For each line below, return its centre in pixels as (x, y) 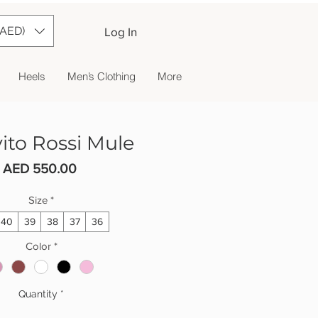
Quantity (38, 294)
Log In (120, 32)
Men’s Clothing (101, 76)
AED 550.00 (39, 169)
